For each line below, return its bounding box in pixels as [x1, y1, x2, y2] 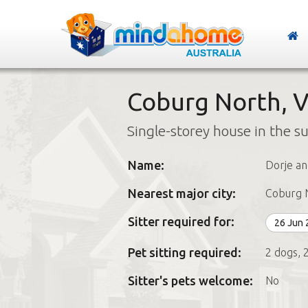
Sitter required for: [127, 214, 234, 228]
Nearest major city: [127, 186, 236, 200]
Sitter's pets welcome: [127, 274, 253, 287]
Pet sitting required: [127, 245, 241, 259]
